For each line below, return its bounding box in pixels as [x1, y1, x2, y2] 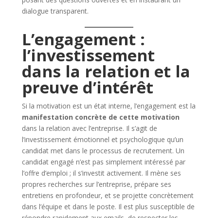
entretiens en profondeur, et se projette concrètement [21, 190, 194, 200]
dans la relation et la [21, 60, 190, 82]
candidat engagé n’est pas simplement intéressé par [21, 157, 185, 166]
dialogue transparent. [21, 6, 89, 16]
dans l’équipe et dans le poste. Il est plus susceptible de [21, 201, 195, 211]
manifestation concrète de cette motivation [21, 112, 180, 122]
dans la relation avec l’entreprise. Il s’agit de [21, 123, 157, 133]
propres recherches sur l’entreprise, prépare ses [21, 179, 171, 189]
